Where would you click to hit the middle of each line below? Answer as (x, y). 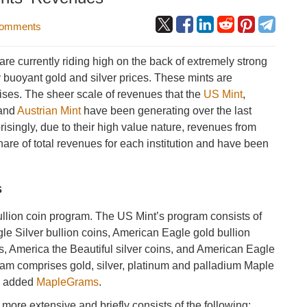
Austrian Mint (49, 111)
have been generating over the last (167, 111)
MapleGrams (68, 282)
